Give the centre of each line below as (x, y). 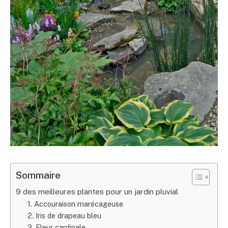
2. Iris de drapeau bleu (64, 215)
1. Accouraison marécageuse (75, 204)
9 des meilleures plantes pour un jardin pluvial (97, 191)
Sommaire (38, 175)
